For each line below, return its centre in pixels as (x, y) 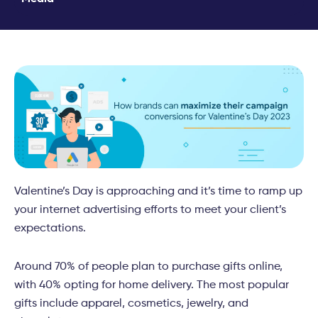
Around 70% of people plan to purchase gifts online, (148, 267)
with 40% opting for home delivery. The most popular (152, 286)
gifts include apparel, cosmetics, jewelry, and (131, 304)
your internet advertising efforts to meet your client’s (150, 210)
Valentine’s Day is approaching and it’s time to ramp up (158, 192)
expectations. (51, 229)
